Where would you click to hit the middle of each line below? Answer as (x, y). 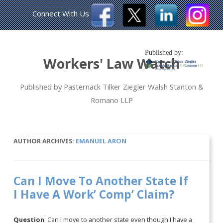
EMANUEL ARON (101, 141)
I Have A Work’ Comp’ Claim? (94, 195)
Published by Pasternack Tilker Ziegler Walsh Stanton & (111, 87)
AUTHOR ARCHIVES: (45, 141)
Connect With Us (61, 13)
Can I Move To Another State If (101, 181)
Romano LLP (111, 100)
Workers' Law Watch (111, 63)
